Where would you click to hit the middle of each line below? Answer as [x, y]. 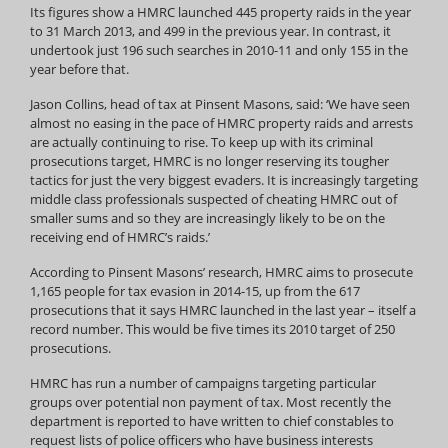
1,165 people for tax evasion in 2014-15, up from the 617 [195, 291]
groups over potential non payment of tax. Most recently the [210, 402]
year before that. [79, 69]
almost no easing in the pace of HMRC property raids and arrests [221, 123]
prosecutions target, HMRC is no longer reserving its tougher [209, 161]
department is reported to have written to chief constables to [212, 421]
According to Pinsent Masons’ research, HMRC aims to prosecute [221, 272]
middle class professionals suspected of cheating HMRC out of [213, 199]
